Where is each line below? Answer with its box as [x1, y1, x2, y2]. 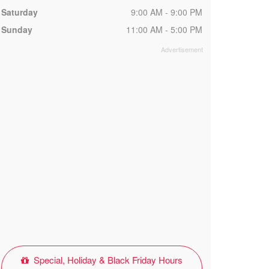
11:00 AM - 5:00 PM [125, 23, 202, 35]
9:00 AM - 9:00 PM [130, 6, 202, 18]
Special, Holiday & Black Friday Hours [31, 253, 183, 266]
